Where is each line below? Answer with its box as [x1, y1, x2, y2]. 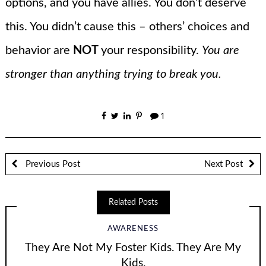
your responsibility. [100, 44, 202, 56]
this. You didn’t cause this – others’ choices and [5, 20, 249, 33]
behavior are [5, 44, 73, 56]
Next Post [204, 159, 243, 169]
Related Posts [108, 198, 158, 207]
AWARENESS [107, 225, 159, 233]
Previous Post [23, 159, 80, 169]
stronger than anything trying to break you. [5, 68, 221, 80]
